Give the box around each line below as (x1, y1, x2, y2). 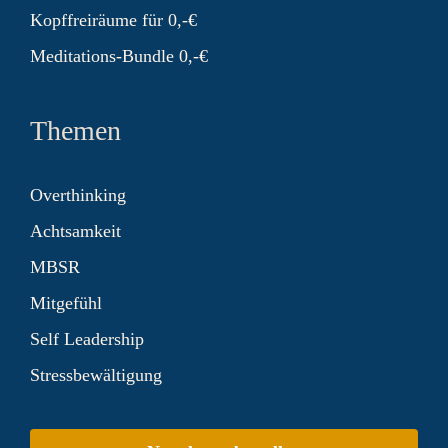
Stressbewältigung (30, 365, 162, 385)
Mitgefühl (30, 293, 102, 313)
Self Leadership (30, 329, 144, 349)
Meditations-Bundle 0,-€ (30, 46, 208, 66)
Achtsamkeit (30, 221, 121, 241)
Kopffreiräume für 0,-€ (30, 10, 197, 30)
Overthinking (30, 185, 126, 205)
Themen (30, 115, 121, 146)
